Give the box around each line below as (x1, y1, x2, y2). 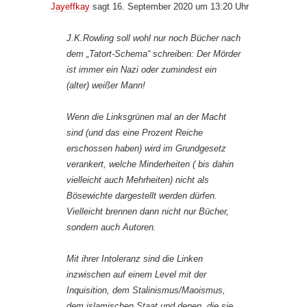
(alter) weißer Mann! (66, 80, 145, 91)
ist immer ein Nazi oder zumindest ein (66, 64, 217, 75)
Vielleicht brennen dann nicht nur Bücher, (66, 206, 229, 217)
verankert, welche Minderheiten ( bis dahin (66, 159, 234, 170)
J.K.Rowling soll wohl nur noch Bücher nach (66, 33, 241, 44)
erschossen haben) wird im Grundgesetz (66, 143, 226, 154)
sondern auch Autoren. (66, 222, 156, 233)
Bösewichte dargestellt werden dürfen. (66, 191, 217, 201)
